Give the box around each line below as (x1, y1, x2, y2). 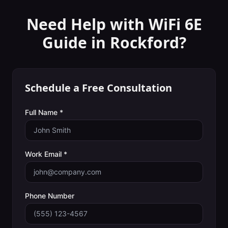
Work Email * (25, 150, 67, 158)
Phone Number (25, 191, 74, 200)
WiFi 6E (148, 14, 202, 35)
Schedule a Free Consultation (25, 81, 172, 95)
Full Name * (25, 108, 63, 117)
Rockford (109, 32, 179, 53)
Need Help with (26, 14, 149, 35)
